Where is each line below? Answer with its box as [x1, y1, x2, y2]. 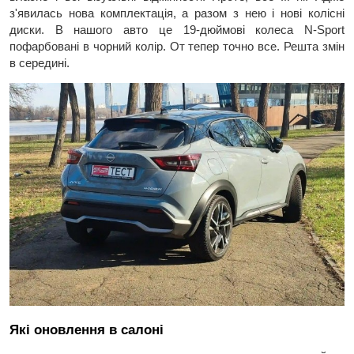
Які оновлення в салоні [9, 322, 164, 338]
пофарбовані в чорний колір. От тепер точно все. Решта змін [9, 39, 345, 53]
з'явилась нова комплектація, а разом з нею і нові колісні [9, 6, 345, 20]
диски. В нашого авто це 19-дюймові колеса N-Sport [9, 22, 345, 36]
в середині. [9, 55, 70, 70]
